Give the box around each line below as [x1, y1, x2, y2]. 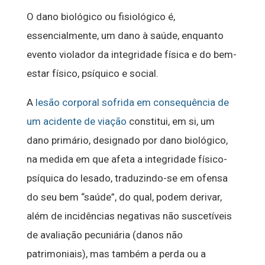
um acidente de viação [26, 115, 127, 128]
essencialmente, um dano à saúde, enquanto [26, 30, 224, 42]
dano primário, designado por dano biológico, [26, 134, 228, 147]
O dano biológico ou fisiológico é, [26, 11, 175, 23]
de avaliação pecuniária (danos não [26, 229, 183, 241]
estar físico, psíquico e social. [26, 67, 159, 80]
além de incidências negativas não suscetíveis [26, 210, 232, 222]
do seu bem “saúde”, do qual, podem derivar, [26, 191, 222, 203]
